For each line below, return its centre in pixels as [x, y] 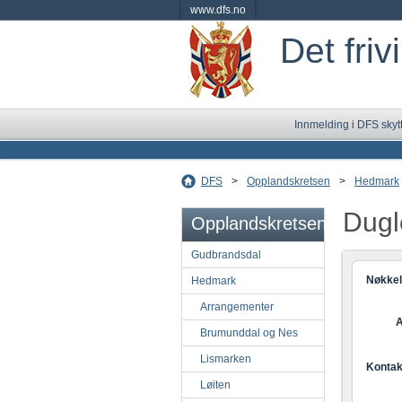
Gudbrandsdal [226, 255]
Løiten [215, 385]
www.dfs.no [218, 10]
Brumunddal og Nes [249, 333]
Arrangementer [237, 307]
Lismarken [226, 359]
